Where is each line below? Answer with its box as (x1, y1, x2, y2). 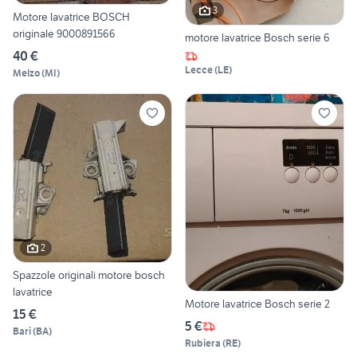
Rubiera (185, 337, 221, 350)
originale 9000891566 (13, 25, 116, 41)
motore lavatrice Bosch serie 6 (185, 29, 330, 45)
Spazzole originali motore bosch (13, 267, 165, 282)
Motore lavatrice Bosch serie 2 (185, 296, 330, 312)
